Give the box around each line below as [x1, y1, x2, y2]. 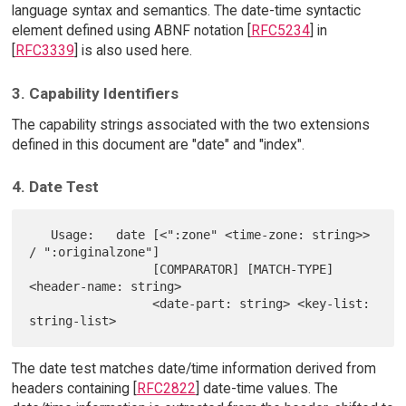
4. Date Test [11, 178, 99, 197]
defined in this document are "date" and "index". [11, 135, 304, 153]
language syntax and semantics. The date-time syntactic [11, 2, 361, 20]
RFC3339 [14, 42, 74, 60]
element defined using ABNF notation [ [11, 22, 251, 40]
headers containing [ [11, 380, 137, 398]
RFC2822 [136, 380, 196, 398]
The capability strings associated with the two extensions [11, 115, 370, 133]
